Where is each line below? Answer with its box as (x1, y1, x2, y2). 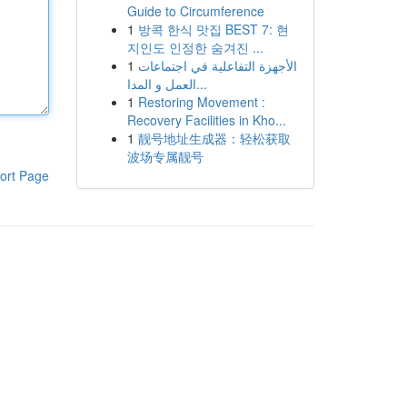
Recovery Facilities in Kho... (126, 111, 286, 129)
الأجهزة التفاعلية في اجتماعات (137, 56, 297, 74)
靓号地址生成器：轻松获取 (137, 129, 291, 147)
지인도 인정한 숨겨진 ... (126, 38, 263, 56)
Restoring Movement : (137, 93, 265, 111)
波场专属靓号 (126, 147, 203, 165)
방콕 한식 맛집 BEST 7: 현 (137, 20, 289, 38)
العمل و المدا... (195, 74, 207, 93)
